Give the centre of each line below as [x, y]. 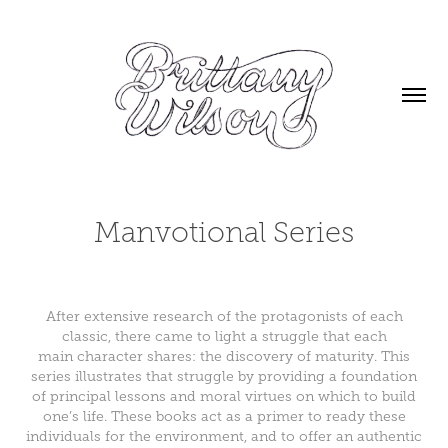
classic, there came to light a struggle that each [224, 336]
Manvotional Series [224, 232]
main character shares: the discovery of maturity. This [224, 356]
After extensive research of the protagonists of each [224, 316]
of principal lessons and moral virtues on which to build [224, 396]
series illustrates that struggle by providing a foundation [224, 376]
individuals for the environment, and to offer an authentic [224, 436]
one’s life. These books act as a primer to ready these [224, 416]
